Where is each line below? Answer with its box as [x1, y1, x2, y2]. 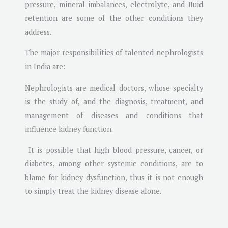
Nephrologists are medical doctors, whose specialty [25, 82, 203, 93]
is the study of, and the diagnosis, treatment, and [25, 96, 203, 106]
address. [25, 26, 51, 37]
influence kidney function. [25, 124, 113, 134]
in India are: [25, 62, 65, 72]
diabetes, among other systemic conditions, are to [25, 159, 203, 169]
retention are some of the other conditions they [25, 13, 203, 23]
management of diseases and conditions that [25, 110, 203, 120]
